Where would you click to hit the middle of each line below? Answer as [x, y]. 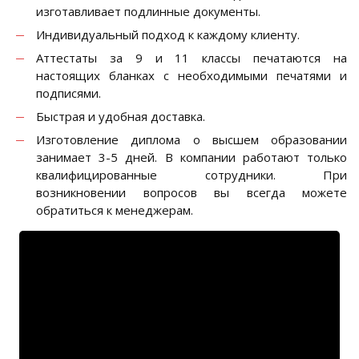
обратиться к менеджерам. [115, 210]
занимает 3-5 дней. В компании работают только [192, 157]
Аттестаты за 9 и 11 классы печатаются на [192, 58]
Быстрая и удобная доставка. [121, 117]
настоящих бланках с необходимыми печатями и [192, 76]
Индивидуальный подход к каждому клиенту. [168, 35]
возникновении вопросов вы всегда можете [192, 193]
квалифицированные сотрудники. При [192, 175]
